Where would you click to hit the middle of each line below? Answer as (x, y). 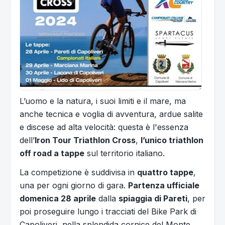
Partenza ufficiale (164, 186)
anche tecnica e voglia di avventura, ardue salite (111, 114)
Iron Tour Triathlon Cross (85, 140)
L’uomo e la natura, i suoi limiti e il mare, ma (103, 101)
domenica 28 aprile (58, 199)
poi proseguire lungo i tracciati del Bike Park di (108, 212)
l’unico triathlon (172, 140)
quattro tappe (165, 173)
